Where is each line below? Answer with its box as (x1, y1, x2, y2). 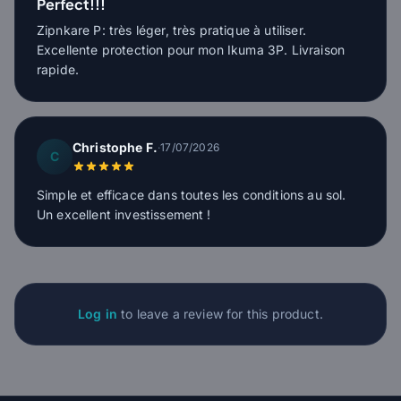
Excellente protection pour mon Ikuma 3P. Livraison (37, 42, 346, 58)
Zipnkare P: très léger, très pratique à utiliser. (37, 22, 306, 38)
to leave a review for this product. (117, 306, 323, 322)
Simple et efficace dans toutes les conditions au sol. (37, 187, 346, 203)
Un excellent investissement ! (37, 207, 211, 223)
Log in (78, 306, 118, 322)
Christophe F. (73, 140, 158, 156)
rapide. (37, 62, 80, 78)
